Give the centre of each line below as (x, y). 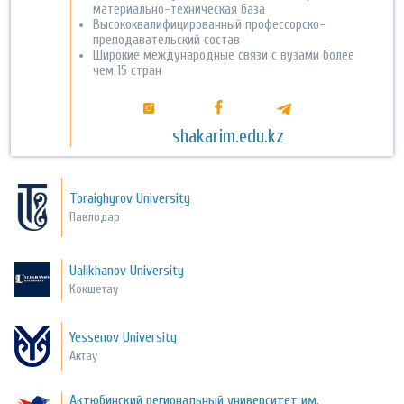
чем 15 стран (128, 70)
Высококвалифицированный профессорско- (210, 24)
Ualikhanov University (127, 270)
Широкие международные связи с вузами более (224, 55)
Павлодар (95, 216)
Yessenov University (124, 338)
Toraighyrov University (130, 198)
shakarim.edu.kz (228, 136)
